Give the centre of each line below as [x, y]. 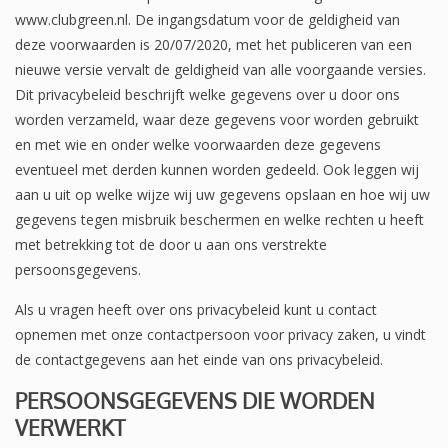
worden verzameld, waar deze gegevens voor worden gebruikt [217, 119]
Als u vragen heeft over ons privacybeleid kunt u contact [196, 309]
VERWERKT [70, 427]
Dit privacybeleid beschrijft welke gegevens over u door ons [207, 94]
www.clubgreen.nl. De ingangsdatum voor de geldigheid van [207, 19]
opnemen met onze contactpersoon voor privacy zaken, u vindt [220, 334]
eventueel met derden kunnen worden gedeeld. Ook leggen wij [217, 169]
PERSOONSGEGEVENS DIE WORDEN [195, 400]
